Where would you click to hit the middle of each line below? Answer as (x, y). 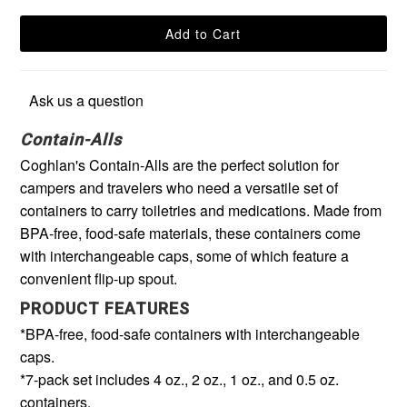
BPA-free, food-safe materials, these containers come (191, 233)
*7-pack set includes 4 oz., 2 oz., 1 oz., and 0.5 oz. (180, 379)
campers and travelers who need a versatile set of (179, 187)
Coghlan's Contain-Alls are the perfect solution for (180, 164)
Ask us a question (87, 100)
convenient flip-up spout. (99, 278)
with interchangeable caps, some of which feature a (185, 255)
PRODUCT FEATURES (105, 308)
